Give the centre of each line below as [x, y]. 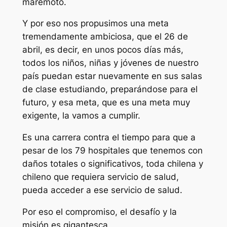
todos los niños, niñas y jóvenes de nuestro [110, 63]
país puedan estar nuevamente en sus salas [112, 76]
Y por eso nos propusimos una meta [95, 24]
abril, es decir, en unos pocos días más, [103, 50]
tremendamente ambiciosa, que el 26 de [105, 37]
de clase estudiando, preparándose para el [110, 89]
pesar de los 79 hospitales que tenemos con [112, 151]
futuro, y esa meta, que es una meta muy [106, 103]
